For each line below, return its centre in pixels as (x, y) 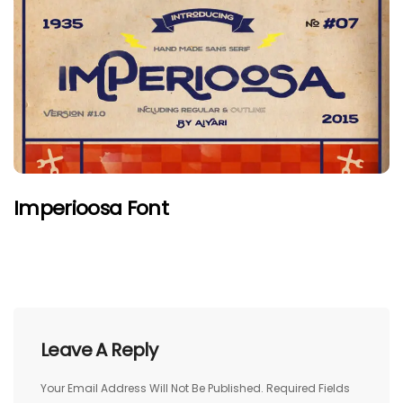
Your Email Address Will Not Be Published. (152, 389)
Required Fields (308, 389)
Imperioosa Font (91, 209)
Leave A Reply (99, 350)
